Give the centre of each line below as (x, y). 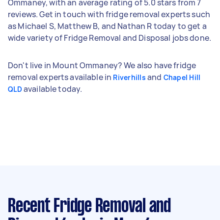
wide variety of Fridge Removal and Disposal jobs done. (110, 38)
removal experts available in (61, 77)
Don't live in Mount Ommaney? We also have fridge (102, 65)
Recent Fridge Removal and (89, 206)
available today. (52, 89)
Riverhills (129, 77)
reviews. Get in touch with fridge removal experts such (109, 14)
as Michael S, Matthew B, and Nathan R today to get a (107, 26)
